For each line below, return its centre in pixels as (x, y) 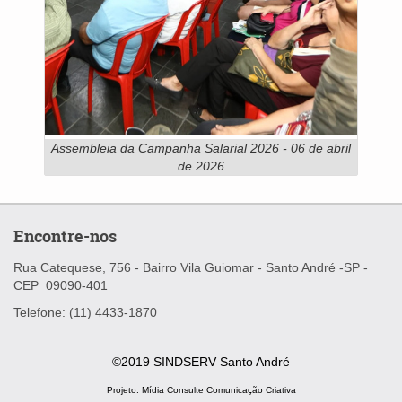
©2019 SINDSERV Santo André (201, 361)
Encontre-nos (65, 236)
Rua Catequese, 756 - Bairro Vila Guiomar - (140, 267)
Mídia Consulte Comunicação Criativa (218, 389)
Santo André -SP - (317, 267)
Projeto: (124, 389)
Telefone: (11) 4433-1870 (85, 312)
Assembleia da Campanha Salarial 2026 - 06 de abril (201, 148)
